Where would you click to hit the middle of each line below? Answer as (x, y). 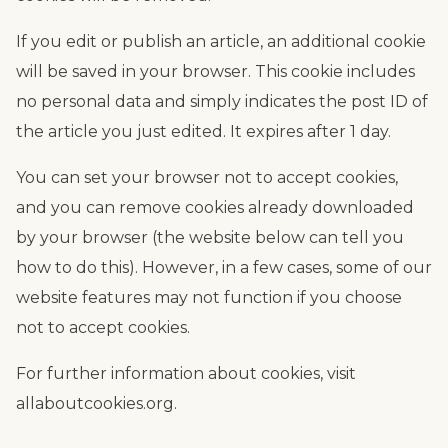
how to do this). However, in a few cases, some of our (224, 267)
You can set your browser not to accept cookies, (207, 177)
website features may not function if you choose (209, 297)
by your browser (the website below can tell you (210, 237)
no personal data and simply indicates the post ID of (222, 101)
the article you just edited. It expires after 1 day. (203, 131)
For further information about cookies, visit (186, 373)
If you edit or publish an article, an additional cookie (221, 41)
